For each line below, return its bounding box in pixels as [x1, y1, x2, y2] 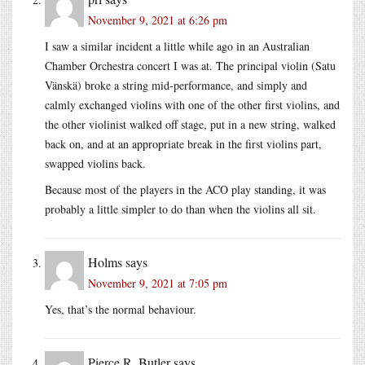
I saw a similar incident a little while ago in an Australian [45, 37, 310, 54]
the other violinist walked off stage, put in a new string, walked [45, 116, 336, 132]
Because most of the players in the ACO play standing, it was [45, 181, 326, 197]
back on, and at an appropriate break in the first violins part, [45, 135, 322, 152]
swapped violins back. [45, 155, 146, 171]
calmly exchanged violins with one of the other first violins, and [45, 96, 340, 112]
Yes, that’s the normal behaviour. [45, 301, 196, 317]
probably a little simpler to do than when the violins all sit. [45, 200, 316, 217]
